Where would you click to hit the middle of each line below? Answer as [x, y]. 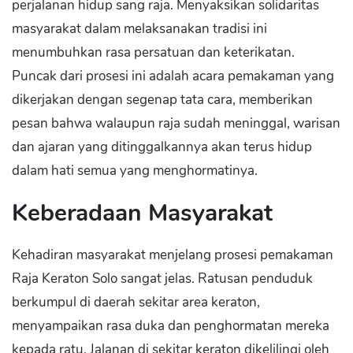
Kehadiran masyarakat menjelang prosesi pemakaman [173, 255]
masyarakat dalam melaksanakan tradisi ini [139, 29]
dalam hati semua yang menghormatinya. [135, 171]
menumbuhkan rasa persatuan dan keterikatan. [153, 52]
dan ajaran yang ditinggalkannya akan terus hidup [162, 147]
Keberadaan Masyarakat [142, 213]
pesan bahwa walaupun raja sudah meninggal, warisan [176, 123]
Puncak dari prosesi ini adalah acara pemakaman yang [173, 76]
